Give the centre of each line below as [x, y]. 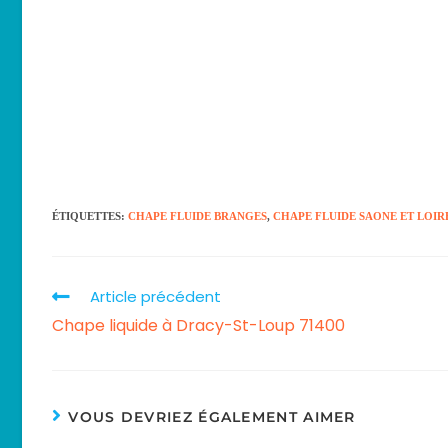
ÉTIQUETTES [86, 216]
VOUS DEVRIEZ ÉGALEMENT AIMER [212, 417]
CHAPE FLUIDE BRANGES [197, 216]
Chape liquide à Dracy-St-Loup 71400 [198, 326]
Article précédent [155, 297]
